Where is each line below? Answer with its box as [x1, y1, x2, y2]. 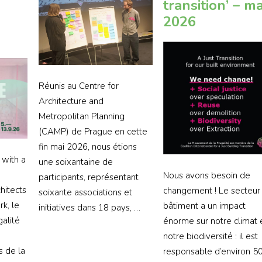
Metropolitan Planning [38, 110, 125, 122]
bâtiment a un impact [163, 199, 246, 212]
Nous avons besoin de [163, 169, 251, 181]
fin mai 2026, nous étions [38, 140, 137, 153]
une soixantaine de [38, 156, 113, 168]
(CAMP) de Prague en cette [38, 125, 147, 137]
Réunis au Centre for [38, 80, 119, 92]
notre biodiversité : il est [163, 230, 258, 242]
